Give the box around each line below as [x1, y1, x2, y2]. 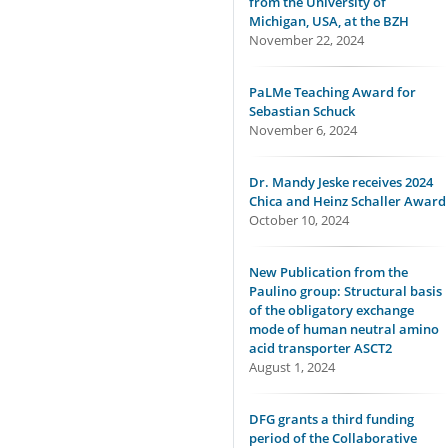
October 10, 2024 [249, 211, 349, 229]
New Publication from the [249, 263, 408, 281]
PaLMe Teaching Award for [249, 83, 416, 101]
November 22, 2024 [249, 31, 364, 49]
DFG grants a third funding [249, 410, 414, 428]
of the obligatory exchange [249, 301, 414, 319]
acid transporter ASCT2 [249, 339, 392, 357]
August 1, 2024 [249, 358, 335, 376]
